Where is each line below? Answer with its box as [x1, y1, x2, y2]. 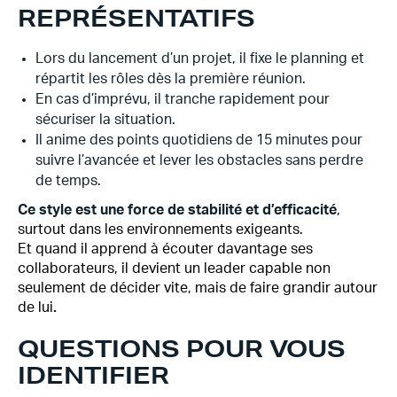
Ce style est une [18, 203, 124, 217]
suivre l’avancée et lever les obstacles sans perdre [35, 153, 363, 167]
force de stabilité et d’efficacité [128, 203, 337, 217]
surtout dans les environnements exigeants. [18, 222, 303, 237]
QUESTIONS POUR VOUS [18, 334, 346, 362]
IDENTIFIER [18, 361, 169, 389]
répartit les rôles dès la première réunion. [35, 72, 306, 86]
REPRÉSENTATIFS [18, 4, 255, 32]
